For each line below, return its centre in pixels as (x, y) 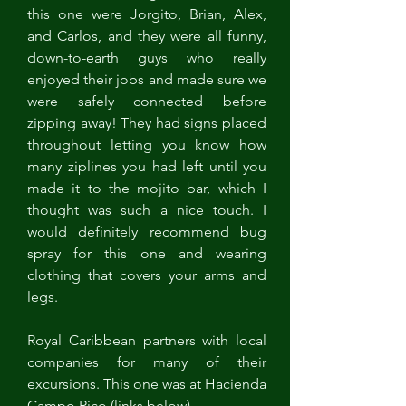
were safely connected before (147, 101)
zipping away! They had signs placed (147, 123)
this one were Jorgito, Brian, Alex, (147, 14)
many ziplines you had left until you (147, 166)
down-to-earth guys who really (147, 58)
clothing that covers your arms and (147, 275)
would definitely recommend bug (147, 232)
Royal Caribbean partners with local (147, 340)
